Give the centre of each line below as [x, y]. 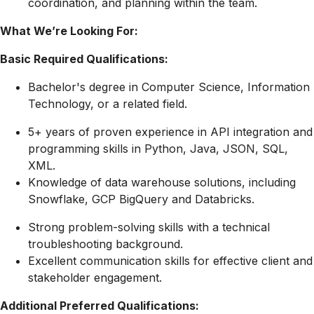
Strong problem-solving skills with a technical [149, 227]
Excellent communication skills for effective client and [170, 261]
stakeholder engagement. [95, 278]
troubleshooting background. [105, 244]
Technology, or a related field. [108, 104]
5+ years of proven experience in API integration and [170, 132]
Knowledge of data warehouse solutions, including [162, 183]
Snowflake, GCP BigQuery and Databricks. [141, 199]
